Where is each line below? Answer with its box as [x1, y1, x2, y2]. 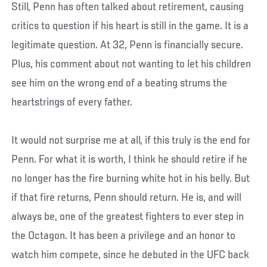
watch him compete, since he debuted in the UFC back [11, 249, 250, 261]
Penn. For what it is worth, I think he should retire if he [11, 153, 248, 166]
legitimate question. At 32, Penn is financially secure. [11, 39, 244, 51]
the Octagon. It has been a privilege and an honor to [11, 229, 236, 242]
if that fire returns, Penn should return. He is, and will [11, 191, 242, 204]
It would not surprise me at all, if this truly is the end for [11, 134, 251, 147]
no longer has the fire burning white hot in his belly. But [11, 172, 250, 185]
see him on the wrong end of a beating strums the [11, 77, 228, 89]
